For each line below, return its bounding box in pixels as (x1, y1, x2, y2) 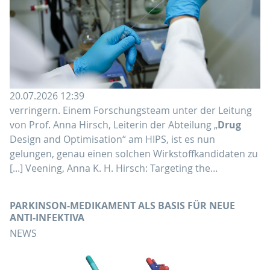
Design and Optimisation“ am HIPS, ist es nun (10, 132, 215, 146)
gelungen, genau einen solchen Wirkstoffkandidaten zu (10, 146, 258, 160)
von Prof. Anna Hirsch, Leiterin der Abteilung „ (10, 118, 218, 131)
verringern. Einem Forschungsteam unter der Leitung (10, 103, 252, 117)
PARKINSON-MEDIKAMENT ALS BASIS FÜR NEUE (10, 198, 235, 212)
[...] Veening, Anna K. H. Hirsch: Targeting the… (10, 161, 218, 175)
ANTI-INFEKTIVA (10, 210, 84, 224)
